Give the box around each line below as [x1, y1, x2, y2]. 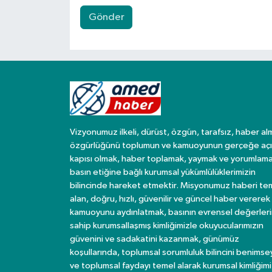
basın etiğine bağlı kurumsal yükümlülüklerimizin [69, 168, 256, 177]
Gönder [88, 12, 124, 23]
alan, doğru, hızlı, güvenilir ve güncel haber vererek [69, 194, 270, 204]
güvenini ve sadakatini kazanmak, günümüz [69, 234, 239, 244]
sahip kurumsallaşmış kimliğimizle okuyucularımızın [69, 221, 263, 231]
